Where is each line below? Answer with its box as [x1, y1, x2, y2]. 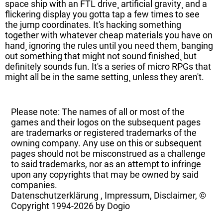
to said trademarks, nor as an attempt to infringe [11, 158, 202, 169]
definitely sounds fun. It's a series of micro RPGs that [5, 61, 211, 72]
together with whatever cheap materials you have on [5, 29, 213, 40]
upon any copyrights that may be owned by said [11, 169, 199, 180]
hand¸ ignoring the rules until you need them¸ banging [5, 40, 213, 51]
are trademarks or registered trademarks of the [11, 127, 197, 138]
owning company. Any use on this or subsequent [11, 137, 202, 148]
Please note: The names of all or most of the [11, 106, 185, 117]
